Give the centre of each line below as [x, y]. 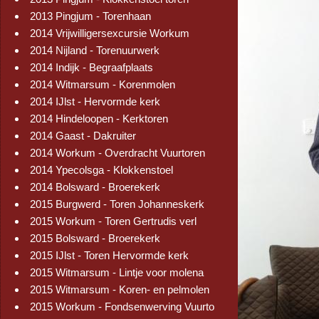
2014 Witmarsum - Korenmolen [103, 84]
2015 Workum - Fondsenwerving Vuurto [122, 307]
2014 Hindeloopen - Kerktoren [99, 119]
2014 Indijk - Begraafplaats [91, 67]
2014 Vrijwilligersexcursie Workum [110, 33]
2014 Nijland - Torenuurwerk [95, 50]
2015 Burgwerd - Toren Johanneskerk [117, 204]
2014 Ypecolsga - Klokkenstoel [101, 170]
